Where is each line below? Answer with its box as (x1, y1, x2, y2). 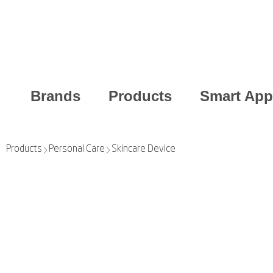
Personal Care (49, 144, 105, 154)
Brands (30, 87, 80, 104)
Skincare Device (112, 144, 175, 154)
